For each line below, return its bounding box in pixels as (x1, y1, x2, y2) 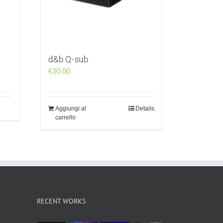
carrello (55, 113, 76, 121)
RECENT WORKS (36, 196, 86, 206)
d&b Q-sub (48, 53, 88, 65)
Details (135, 105, 154, 112)
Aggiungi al (55, 105, 86, 112)
